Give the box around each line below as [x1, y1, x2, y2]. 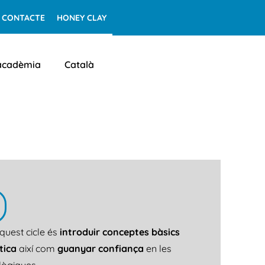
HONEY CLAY [56, 12, 106, 23]
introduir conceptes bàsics [57, 226, 180, 238]
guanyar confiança [57, 243, 144, 254]
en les [144, 243, 172, 254]
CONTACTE [1, 12, 45, 23]
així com [17, 243, 57, 254]
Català [64, 59, 94, 70]
